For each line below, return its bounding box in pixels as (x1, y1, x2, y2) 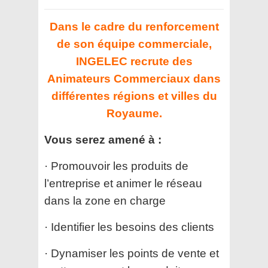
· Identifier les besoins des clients (44, 221, 214, 234)
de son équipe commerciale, (56, 38, 212, 51)
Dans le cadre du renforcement (49, 20, 219, 33)
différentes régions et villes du (51, 90, 217, 103)
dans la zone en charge (44, 194, 166, 208)
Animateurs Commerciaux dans (47, 72, 221, 86)
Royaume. (106, 107, 162, 120)
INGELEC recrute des (75, 55, 193, 68)
